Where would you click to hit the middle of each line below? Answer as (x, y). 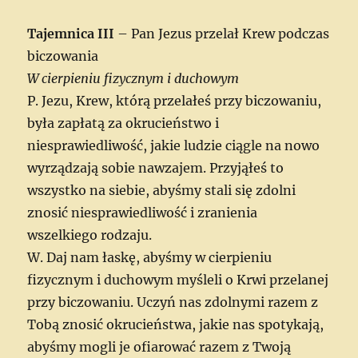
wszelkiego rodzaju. (90, 235)
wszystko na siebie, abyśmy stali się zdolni (162, 190)
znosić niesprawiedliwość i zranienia (143, 212)
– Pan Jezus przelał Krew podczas (222, 33)
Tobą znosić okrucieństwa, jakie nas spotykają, (176, 324)
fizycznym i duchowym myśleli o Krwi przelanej (178, 279)
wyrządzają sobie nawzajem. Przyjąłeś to (156, 167)
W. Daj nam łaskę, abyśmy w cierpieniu (150, 257)
